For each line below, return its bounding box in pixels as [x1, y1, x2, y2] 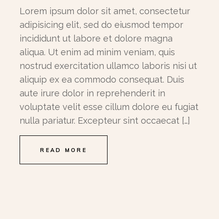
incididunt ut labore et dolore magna [20, 33, 173, 44]
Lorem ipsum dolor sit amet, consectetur [20, 5, 191, 16]
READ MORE [40, 146, 88, 153]
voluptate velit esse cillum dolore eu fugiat [20, 101, 199, 112]
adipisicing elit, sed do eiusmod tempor [20, 19, 184, 30]
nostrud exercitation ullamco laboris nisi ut [20, 60, 197, 71]
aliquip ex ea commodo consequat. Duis [20, 74, 185, 85]
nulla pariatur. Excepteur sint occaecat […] [20, 115, 191, 126]
